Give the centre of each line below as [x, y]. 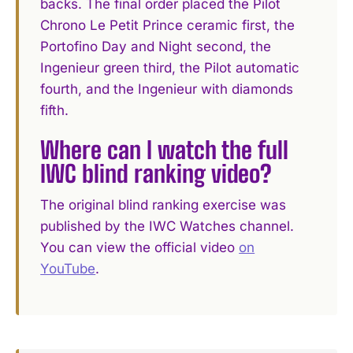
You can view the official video [140, 247]
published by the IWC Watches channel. [167, 226]
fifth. [55, 111]
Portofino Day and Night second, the [156, 47]
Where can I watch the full [165, 149]
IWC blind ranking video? [156, 173]
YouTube [68, 268]
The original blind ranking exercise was [163, 204]
